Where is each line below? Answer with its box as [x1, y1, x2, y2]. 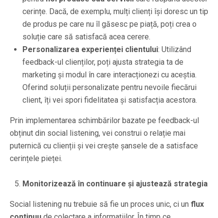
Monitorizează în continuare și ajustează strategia [22, 179, 208, 188]
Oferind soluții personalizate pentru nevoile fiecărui [22, 82, 197, 92]
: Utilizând [158, 44, 191, 54]
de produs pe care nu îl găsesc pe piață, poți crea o [22, 19, 197, 29]
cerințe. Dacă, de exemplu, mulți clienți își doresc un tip [22, 6, 208, 16]
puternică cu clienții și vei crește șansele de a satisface [10, 141, 198, 150]
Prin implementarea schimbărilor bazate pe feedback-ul [10, 115, 199, 125]
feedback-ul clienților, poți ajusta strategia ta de [22, 57, 183, 67]
